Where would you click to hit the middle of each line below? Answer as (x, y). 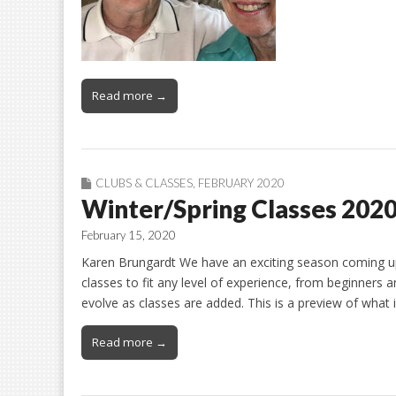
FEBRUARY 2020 (241, 183)
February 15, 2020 (129, 235)
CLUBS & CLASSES (144, 183)
